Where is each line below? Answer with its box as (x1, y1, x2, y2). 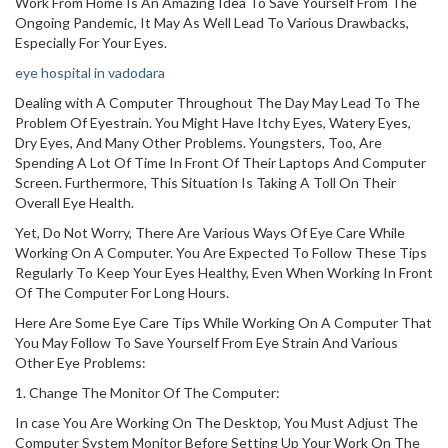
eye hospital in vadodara (15, 64, 165, 81)
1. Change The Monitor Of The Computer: (15, 384, 280, 401)
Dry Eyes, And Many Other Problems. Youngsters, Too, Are (15, 134, 382, 151)
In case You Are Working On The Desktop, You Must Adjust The (15, 414, 418, 431)
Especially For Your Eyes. (15, 34, 167, 51)
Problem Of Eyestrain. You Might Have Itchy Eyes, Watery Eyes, (15, 114, 411, 131)
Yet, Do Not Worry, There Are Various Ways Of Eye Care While (15, 224, 405, 241)
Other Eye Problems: (15, 354, 146, 371)
